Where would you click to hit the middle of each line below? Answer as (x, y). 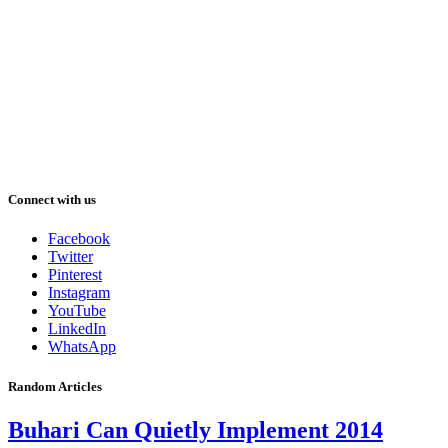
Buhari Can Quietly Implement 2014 (195, 429)
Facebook (79, 239)
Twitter (70, 257)
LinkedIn (77, 329)
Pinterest (75, 275)
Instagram (79, 293)
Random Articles (55, 386)
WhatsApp (82, 347)
